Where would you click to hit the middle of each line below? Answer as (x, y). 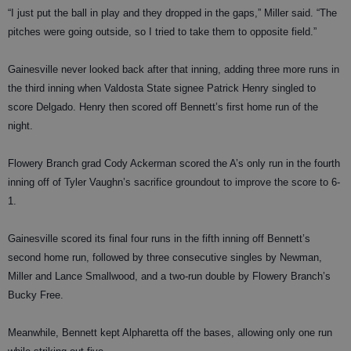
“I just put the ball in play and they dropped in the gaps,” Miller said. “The (172, 13)
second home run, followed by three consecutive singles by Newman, (165, 257)
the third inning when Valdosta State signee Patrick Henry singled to (162, 88)
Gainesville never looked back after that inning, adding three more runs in (174, 69)
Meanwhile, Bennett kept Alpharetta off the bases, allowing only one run (170, 333)
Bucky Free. (36, 295)
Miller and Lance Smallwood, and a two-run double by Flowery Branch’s (169, 276)
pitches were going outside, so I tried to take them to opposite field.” (162, 32)
